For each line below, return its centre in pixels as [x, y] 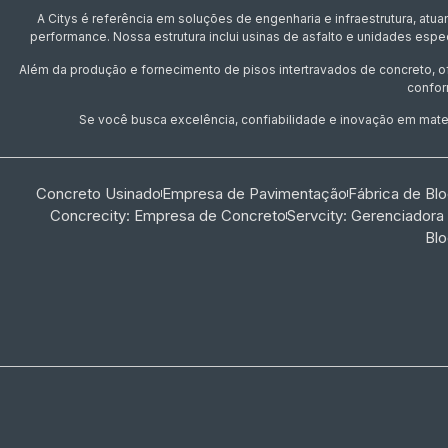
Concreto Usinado [98, 193]
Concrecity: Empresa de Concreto [168, 215]
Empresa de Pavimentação [254, 193]
